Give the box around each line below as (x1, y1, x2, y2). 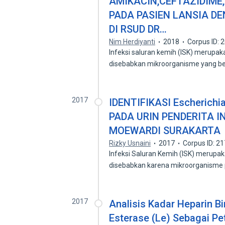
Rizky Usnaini (109, 139, 151, 147)
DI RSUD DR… (109, 23, 167, 35)
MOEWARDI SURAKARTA (109, 125, 221, 137)
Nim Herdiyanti (109, 38, 156, 46)
